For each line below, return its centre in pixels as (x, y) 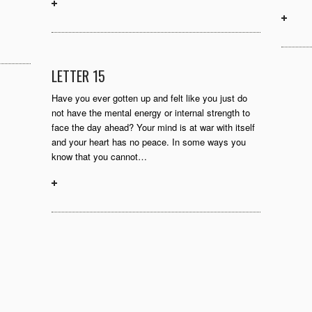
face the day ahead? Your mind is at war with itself (153, 127)
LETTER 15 (78, 76)
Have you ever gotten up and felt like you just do (149, 98)
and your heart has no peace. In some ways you (149, 142)
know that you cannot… (99, 156)
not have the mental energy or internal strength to (151, 112)
